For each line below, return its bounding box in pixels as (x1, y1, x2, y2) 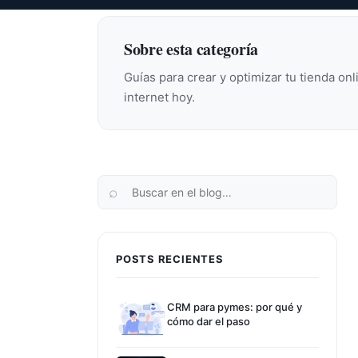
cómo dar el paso (167, 315, 250, 328)
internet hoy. (124, 89, 195, 105)
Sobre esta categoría (124, 38, 258, 61)
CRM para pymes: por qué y (167, 300, 302, 313)
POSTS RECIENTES (116, 253, 224, 265)
